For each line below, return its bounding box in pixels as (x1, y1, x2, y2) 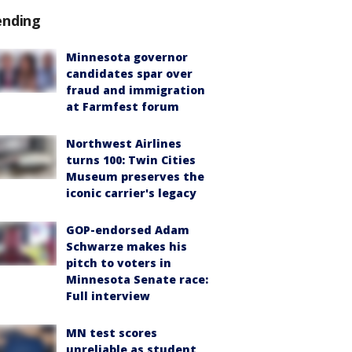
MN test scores (66, 325, 157, 340)
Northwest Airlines (66, 136, 181, 151)
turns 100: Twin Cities (66, 152, 196, 167)
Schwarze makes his (66, 239, 187, 254)
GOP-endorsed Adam (66, 222, 189, 237)
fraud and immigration (66, 82, 205, 97)
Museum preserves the (66, 169, 204, 184)
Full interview (66, 288, 150, 303)
